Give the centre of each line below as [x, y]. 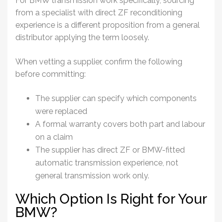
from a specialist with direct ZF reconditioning [99, 12]
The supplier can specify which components [116, 98]
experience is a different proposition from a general [108, 25]
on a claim [55, 137]
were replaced [62, 111]
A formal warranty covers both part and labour [120, 124]
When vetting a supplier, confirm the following [99, 61]
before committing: [51, 74]
